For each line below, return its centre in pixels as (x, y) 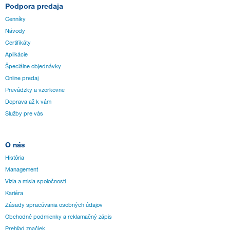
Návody (15, 31)
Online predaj (22, 78)
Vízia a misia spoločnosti (35, 181)
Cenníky (15, 19)
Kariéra (14, 193)
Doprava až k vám (28, 102)
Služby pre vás (24, 114)
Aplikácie (16, 55)
